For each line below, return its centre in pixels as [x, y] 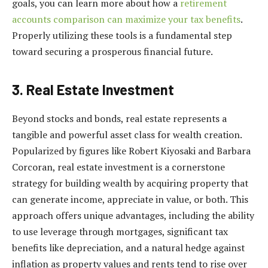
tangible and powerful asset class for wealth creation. [127, 134]
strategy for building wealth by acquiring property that [130, 183]
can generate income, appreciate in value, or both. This [130, 199]
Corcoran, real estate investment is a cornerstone [118, 167]
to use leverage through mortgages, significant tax [120, 231]
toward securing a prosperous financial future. [112, 51]
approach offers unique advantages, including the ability [133, 215]
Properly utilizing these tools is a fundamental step [122, 35]
